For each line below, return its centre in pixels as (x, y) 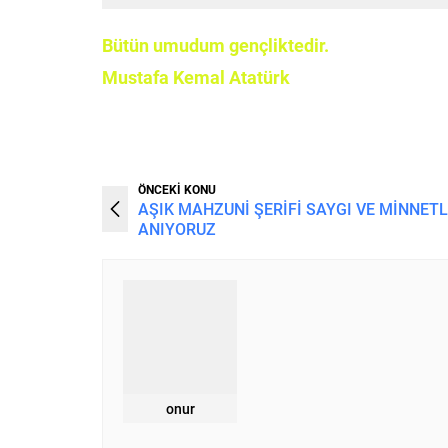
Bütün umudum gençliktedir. (215, 44)
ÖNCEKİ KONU (177, 188)
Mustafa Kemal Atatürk (198, 76)
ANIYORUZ (177, 228)
